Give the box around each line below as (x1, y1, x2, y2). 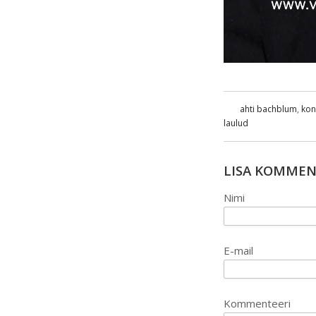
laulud (224, 117, 248, 130)
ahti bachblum (240, 103, 297, 116)
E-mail (224, 243, 253, 258)
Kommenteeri (224, 296, 291, 311)
